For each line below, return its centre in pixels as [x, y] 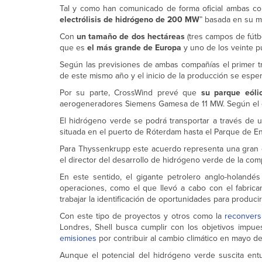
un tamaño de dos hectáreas [131, 37]
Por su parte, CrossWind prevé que [130, 93]
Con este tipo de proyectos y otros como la [141, 216]
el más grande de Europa [134, 48]
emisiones [78, 239]
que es [73, 48]
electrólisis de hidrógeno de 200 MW [130, 20]
